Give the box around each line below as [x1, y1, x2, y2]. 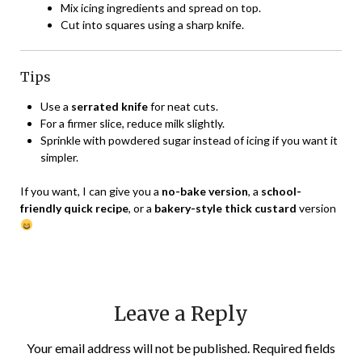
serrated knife [71, 99, 148, 113]
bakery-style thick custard [154, 200, 297, 215]
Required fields [252, 339, 335, 356]
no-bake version [162, 183, 248, 198]
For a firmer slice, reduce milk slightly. [40, 116, 225, 130]
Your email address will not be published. [27, 339, 250, 356]
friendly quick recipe [20, 200, 128, 215]
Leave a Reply [114, 301, 248, 326]
